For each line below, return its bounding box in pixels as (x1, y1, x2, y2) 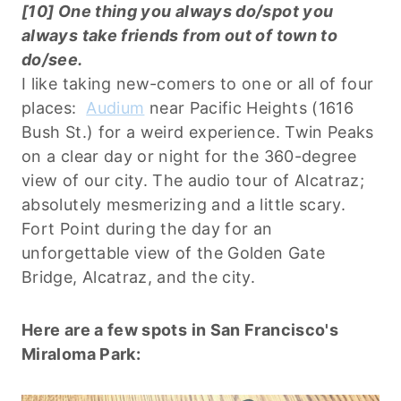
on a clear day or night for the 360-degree (21, 146, 357, 166)
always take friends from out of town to (21, 25, 338, 45)
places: (21, 98, 87, 117)
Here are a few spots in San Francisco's (21, 320, 339, 339)
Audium (86, 98, 145, 117)
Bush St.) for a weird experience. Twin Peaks (21, 122, 374, 141)
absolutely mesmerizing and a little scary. (21, 194, 346, 214)
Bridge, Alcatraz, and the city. (21, 267, 256, 286)
